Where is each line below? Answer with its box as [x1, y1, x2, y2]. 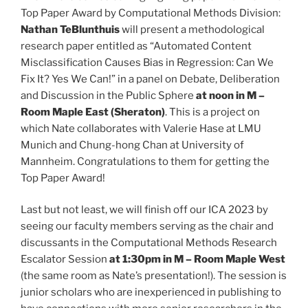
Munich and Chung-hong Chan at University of [21, 138, 244, 151]
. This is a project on [165, 105, 260, 118]
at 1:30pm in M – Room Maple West [109, 253, 285, 266]
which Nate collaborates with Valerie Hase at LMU [21, 122, 261, 135]
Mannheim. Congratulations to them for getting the [21, 155, 269, 168]
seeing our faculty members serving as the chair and [21, 220, 274, 233]
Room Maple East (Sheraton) [21, 105, 165, 118]
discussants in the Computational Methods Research [21, 236, 277, 250]
